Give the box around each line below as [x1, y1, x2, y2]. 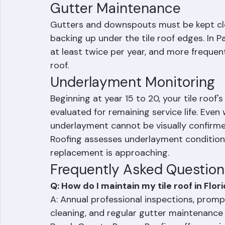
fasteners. [50, 8, 91, 20]
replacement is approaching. [50, 169, 169, 181]
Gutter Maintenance [50, 21, 181, 40]
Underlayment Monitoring [50, 95, 215, 114]
